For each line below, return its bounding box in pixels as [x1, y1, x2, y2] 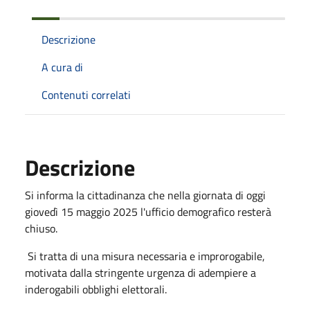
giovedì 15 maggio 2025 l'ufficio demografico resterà [25, 203, 271, 220]
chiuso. [25, 219, 57, 237]
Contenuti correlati [42, 86, 131, 103]
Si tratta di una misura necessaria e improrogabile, [25, 247, 265, 264]
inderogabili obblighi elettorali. [25, 280, 167, 298]
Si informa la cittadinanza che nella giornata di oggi [25, 186, 266, 203]
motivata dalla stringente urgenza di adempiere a [25, 264, 256, 281]
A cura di [42, 58, 83, 75]
